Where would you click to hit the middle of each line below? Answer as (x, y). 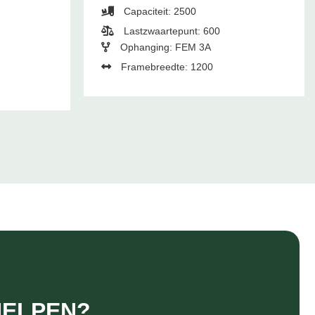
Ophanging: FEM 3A (165, 47)
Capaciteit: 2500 (159, 12)
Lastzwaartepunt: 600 (171, 31)
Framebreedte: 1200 (166, 67)
